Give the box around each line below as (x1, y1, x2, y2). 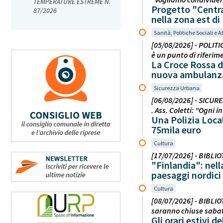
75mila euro (151, 123, 201, 136)
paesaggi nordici (151, 168, 221, 181)
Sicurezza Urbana (154, 84, 200, 92)
